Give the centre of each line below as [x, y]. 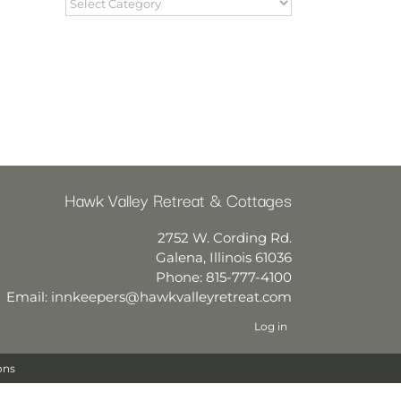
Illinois [230, 257]
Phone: [181, 277]
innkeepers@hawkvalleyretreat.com [171, 297]
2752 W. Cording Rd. [225, 238]
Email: [29, 297]
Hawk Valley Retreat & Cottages [178, 200]
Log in [271, 326]
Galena [179, 257]
